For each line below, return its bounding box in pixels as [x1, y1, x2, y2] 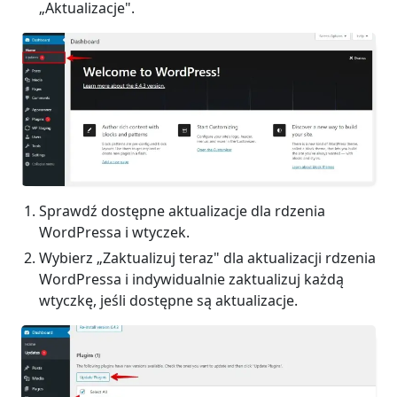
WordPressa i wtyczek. [39, 222, 190, 242]
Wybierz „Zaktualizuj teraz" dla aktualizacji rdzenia [39, 247, 376, 268]
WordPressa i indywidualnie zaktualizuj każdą [39, 269, 344, 289]
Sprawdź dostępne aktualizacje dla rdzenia [39, 200, 325, 221]
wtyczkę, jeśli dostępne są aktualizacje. [39, 290, 298, 310]
